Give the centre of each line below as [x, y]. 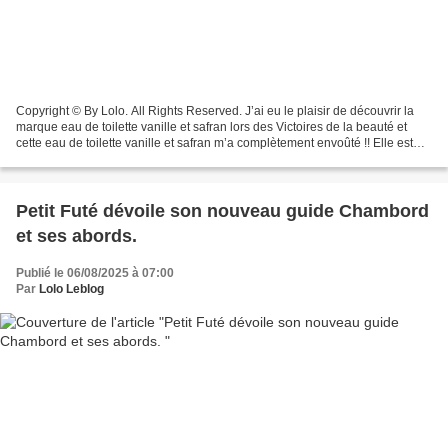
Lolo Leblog [71, 288]
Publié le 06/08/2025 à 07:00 [95, 272]
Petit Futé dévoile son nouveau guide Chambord [222, 210]
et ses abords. [79, 235]
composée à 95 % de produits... [101, 158]
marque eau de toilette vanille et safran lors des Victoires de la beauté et [211, 126]
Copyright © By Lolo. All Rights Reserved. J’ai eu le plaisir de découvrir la [215, 110]
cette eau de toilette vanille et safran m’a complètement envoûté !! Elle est [214, 142]
